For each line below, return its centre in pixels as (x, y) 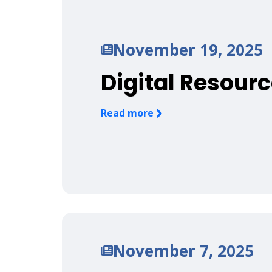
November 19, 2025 (188, 49)
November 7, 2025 (183, 250)
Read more (128, 113)
